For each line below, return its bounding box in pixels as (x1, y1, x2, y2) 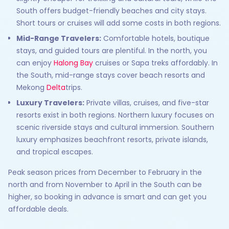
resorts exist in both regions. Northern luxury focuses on (16, 110, 214, 120)
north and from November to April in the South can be (8, 179, 202, 190)
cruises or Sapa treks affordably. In (93, 58, 218, 68)
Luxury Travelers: (16, 98, 84, 108)
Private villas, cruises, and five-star (84, 98, 209, 108)
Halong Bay (54, 58, 93, 68)
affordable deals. (8, 204, 68, 214)
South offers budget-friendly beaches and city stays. (16, 6, 207, 16)
